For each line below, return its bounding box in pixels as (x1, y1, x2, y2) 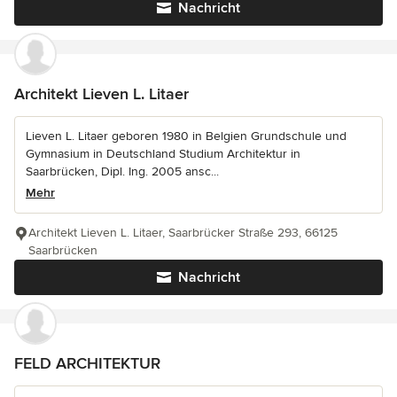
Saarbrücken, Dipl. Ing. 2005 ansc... (26, 163, 219, 179)
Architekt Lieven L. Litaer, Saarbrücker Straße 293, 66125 (28, 224, 338, 240)
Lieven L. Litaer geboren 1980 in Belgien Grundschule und (26, 128, 346, 144)
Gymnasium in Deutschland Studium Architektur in (26, 145, 300, 161)
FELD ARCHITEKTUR (14, 353, 160, 373)
